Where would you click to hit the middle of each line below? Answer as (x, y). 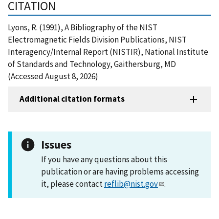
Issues (56, 144)
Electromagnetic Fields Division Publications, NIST (97, 39)
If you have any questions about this (104, 159)
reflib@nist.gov (131, 184)
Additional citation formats (72, 99)
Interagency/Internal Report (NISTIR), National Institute (108, 52)
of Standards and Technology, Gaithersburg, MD (92, 64)
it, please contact (73, 184)
